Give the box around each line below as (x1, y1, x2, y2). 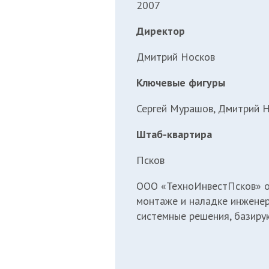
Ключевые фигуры (136, 75, 225, 89)
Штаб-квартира (136, 127, 212, 141)
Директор (136, 23, 185, 38)
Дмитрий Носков (136, 49, 215, 64)
